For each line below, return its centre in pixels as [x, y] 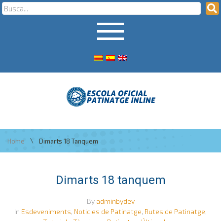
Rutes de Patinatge [175, 211]
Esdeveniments [46, 211]
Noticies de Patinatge [108, 211]
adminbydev [115, 201]
